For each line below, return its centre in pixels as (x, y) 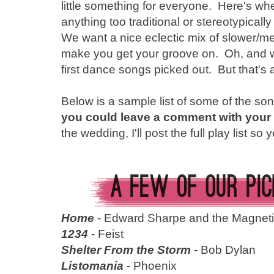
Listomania (92, 265)
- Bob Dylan (223, 250)
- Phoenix (150, 265)
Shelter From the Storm (126, 250)
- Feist (106, 234)
